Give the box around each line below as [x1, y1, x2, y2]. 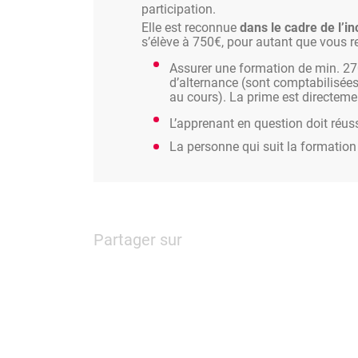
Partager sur [93, 229, 182, 249]
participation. [141, 2, 216, 17]
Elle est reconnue [141, 20, 240, 35]
